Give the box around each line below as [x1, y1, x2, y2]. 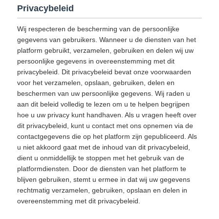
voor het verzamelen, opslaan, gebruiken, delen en [17, 79, 175, 87]
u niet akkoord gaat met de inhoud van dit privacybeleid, [17, 143, 190, 151]
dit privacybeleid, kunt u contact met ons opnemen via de [17, 122, 193, 130]
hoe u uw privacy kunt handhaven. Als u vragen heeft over [17, 111, 197, 119]
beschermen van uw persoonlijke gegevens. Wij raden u [17, 89, 190, 97]
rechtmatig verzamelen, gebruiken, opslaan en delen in [17, 186, 187, 194]
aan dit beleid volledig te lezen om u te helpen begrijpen [17, 100, 190, 108]
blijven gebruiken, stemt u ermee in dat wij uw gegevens [17, 175, 190, 183]
